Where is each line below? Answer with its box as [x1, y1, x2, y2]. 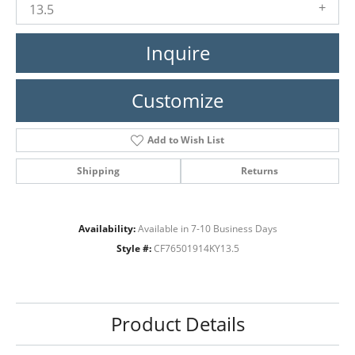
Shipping [76, 163, 120, 177]
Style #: [116, 242, 151, 254]
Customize [132, 86, 223, 113]
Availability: [78, 222, 136, 235]
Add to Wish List [147, 132, 224, 147]
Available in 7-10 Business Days [137, 222, 277, 235]
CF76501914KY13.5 [153, 242, 239, 254]
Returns [241, 163, 279, 177]
